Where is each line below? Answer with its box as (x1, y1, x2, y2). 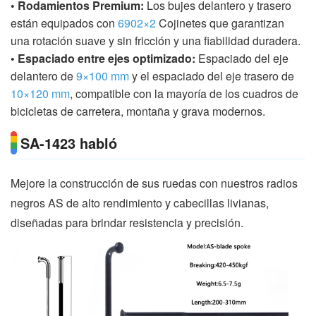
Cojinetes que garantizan (156, 15, 284, 32)
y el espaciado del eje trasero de (132, 68, 294, 85)
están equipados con (11, 15, 118, 32)
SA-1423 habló (20, 133, 117, 154)
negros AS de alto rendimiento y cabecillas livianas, (11, 195, 269, 212)
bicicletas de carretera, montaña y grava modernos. (11, 103, 265, 120)
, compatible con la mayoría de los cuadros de (70, 85, 298, 102)
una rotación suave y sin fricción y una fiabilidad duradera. (11, 32, 300, 49)
